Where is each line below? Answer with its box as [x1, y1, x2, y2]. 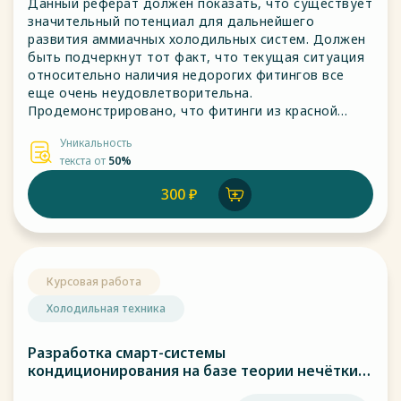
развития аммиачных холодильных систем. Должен [28, 30, 366, 47]
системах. [28, 138, 91, 155]
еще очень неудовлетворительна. [28, 84, 252, 101]
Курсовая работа [47, 274, 141, 289]
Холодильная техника [47, 301, 166, 316]
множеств [28, 379, 101, 398]
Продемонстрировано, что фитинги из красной [28, 102, 337, 119]
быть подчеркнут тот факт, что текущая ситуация [28, 48, 364, 65]
